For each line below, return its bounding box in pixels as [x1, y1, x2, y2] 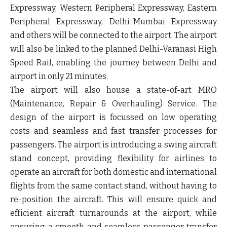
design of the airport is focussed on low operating [10, 112, 217, 122]
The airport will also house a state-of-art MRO [10, 85, 217, 95]
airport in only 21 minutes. [10, 71, 108, 81]
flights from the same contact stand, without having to [10, 180, 217, 191]
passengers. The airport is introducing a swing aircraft [10, 139, 217, 149]
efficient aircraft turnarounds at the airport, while [10, 208, 217, 218]
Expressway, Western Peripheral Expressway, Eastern [10, 3, 217, 13]
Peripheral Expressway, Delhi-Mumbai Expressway [10, 16, 217, 26]
